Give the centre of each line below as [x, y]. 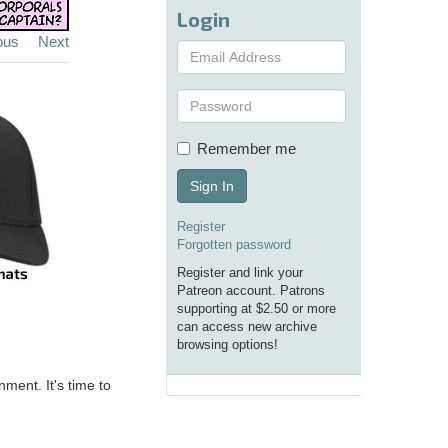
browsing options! [227, 345]
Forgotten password [234, 245]
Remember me [246, 149]
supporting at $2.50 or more [256, 309]
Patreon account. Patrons [251, 291]
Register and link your [240, 273]
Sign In [212, 186]
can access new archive [247, 327]
